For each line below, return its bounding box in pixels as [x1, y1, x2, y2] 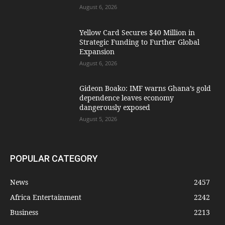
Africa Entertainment [10, 192, 81, 202]
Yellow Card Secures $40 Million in [79, 27, 195, 37]
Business [10, 207, 38, 217]
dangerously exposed [79, 102, 151, 113]
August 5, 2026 [79, 115, 118, 123]
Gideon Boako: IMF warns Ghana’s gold [79, 83, 211, 93]
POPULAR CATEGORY [10, 153, 98, 164]
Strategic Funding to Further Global [79, 37, 200, 47]
